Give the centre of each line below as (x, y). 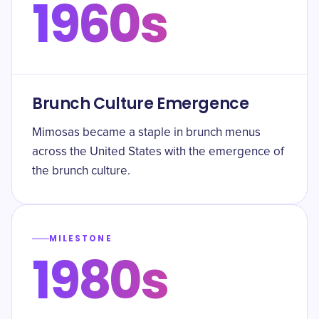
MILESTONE (81, 239)
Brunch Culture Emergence (141, 104)
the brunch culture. (81, 171)
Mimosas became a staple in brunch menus (146, 133)
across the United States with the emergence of (158, 152)
